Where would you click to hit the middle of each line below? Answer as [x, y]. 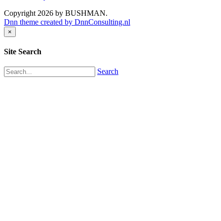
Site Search [23, 52]
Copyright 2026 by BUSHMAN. [56, 13]
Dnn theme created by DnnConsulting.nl [67, 22]
